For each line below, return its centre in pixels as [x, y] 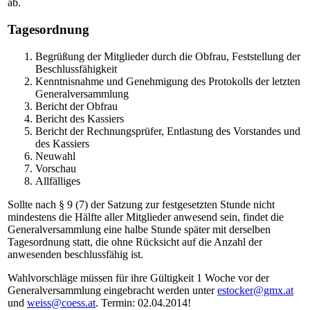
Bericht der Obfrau [76, 106]
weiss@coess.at [61, 302]
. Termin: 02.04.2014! [143, 302]
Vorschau [56, 168]
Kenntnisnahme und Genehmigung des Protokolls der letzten [168, 81]
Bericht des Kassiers [80, 118]
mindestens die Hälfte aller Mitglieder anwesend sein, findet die [146, 217]
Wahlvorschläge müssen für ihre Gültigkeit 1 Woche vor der [138, 277]
